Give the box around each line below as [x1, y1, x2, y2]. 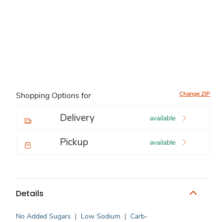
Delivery [60, 111, 95, 124]
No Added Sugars [16, 212, 71, 221]
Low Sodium [81, 212, 120, 221]
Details [16, 187, 44, 199]
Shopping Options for [16, 90, 91, 101]
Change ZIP [179, 90, 210, 98]
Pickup [60, 136, 88, 149]
